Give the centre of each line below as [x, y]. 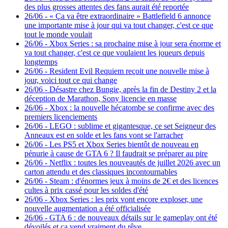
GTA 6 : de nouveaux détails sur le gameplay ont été [133, 218]
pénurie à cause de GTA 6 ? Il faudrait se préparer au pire [116, 153]
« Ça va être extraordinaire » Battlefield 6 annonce [130, 16]
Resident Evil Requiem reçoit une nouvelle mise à [129, 71]
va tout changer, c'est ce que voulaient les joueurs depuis [115, 53]
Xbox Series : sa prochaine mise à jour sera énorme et [135, 44]
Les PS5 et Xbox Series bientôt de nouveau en [124, 144]
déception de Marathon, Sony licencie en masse [101, 98]
